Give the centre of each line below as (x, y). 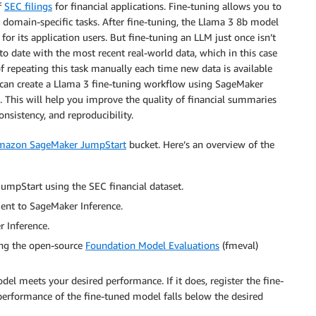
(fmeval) (239, 245)
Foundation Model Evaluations (152, 245)
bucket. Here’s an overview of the (200, 144)
